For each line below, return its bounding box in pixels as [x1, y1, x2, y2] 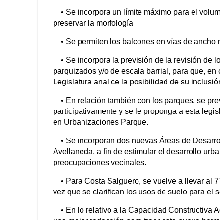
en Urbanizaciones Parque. [53, 117, 150, 126]
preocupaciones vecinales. [53, 158, 148, 166]
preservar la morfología [53, 19, 133, 27]
